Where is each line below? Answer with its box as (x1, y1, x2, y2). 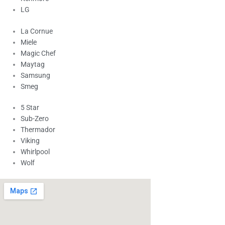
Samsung (21, 71, 51, 79)
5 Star (21, 103, 40, 112)
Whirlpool (21, 148, 50, 156)
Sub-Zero (21, 115, 49, 123)
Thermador (21, 126, 56, 134)
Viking (21, 137, 40, 145)
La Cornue (21, 27, 53, 35)
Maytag (21, 60, 45, 68)
